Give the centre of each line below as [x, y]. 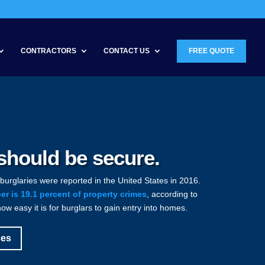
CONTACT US [127, 51]
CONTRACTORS [49, 51]
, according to [172, 194]
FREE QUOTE [211, 51]
